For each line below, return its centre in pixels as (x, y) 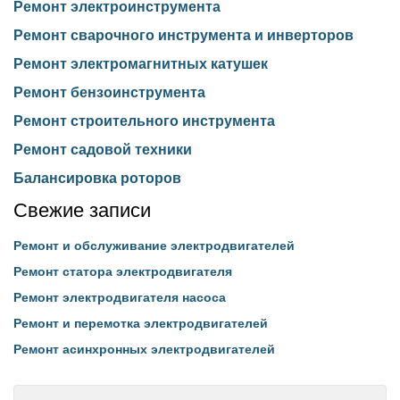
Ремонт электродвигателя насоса (120, 297)
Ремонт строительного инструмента (144, 121)
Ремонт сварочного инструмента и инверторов (183, 35)
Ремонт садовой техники (103, 150)
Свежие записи (82, 210)
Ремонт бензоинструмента (109, 92)
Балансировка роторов (97, 178)
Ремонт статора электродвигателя (123, 271)
